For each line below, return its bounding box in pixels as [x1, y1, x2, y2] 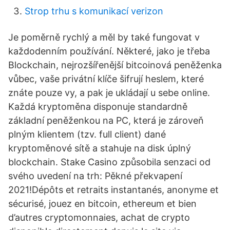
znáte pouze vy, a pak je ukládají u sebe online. [8, 87, 210, 98]
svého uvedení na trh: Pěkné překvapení [8, 170, 182, 181]
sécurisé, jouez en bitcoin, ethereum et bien [8, 198, 197, 209]
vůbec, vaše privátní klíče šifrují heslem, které [8, 73, 204, 84]
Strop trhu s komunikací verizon [25, 6, 163, 16]
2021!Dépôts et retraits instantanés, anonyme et [8, 184, 219, 195]
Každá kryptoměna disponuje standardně [8, 101, 187, 112]
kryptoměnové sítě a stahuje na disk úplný [8, 143, 191, 154]
